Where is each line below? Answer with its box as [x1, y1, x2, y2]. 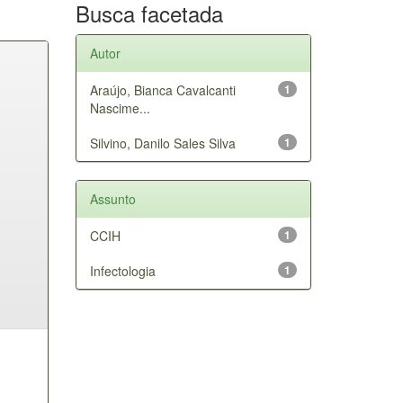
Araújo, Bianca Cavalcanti [89, 80, 236, 99]
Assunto [89, 189, 136, 208]
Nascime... [89, 98, 150, 117]
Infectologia [89, 261, 156, 280]
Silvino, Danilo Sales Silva [89, 133, 236, 152]
